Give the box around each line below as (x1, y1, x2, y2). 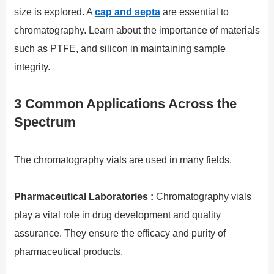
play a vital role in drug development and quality (13, 209, 221, 220)
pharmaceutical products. (13, 246, 123, 257)
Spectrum (13, 114, 76, 130)
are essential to (160, 6, 229, 17)
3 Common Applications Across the (13, 95, 237, 111)
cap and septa (94, 6, 160, 17)
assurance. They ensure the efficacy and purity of (13, 228, 226, 239)
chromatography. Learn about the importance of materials (13, 24, 260, 35)
